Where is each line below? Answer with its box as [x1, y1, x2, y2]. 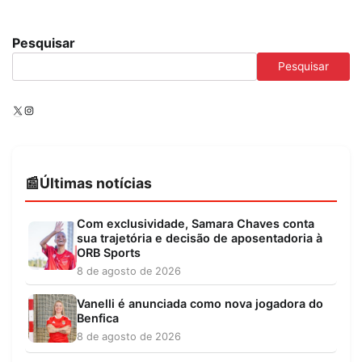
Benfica [77, 311, 119, 326]
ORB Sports [77, 246, 141, 260]
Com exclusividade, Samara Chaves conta [77, 217, 314, 231]
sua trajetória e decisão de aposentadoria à [77, 231, 322, 246]
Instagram [22, 103, 75, 116]
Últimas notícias [40, 175, 152, 192]
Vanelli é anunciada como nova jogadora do [77, 297, 323, 311]
